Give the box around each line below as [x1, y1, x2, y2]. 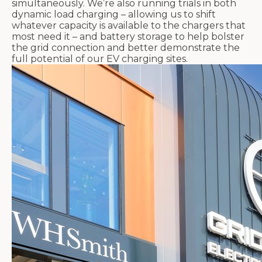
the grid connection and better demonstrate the [12, 42, 240, 53]
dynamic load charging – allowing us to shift [12, 8, 216, 20]
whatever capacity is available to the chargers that [12, 19, 246, 31]
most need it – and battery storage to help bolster [12, 30, 244, 42]
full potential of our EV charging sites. [12, 53, 188, 64]
